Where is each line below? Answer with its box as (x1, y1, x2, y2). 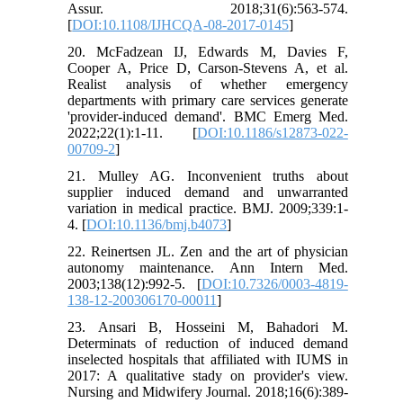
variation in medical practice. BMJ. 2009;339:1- (67, 201, 348, 217)
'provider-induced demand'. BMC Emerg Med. (67, 109, 348, 125)
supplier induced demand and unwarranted (67, 184, 348, 201)
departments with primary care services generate (67, 93, 348, 109)
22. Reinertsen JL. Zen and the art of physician (67, 244, 348, 260)
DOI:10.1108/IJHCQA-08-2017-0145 (72, 17, 290, 33)
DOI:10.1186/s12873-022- (196, 125, 348, 141)
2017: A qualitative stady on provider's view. (67, 368, 348, 384)
